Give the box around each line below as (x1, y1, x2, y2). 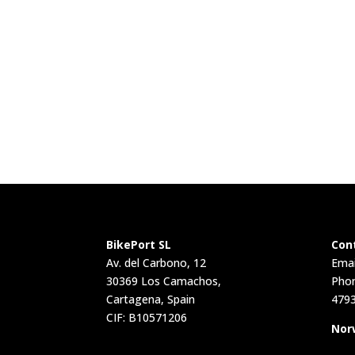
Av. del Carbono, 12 (106, 254, 207, 270)
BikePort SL (106, 236, 172, 252)
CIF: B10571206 (106, 309, 188, 325)
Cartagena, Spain (106, 291, 196, 307)
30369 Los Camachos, (106, 273, 222, 288)
